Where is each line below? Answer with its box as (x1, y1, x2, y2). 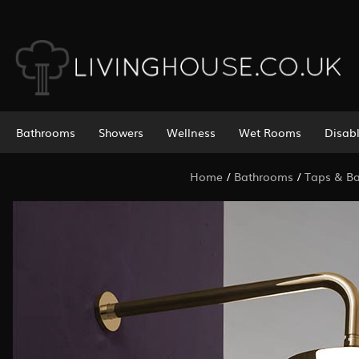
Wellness (166, 123, 216, 140)
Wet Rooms (238, 123, 301, 140)
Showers (98, 123, 143, 140)
